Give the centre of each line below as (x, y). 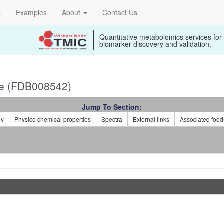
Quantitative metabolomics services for (161, 37)
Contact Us (120, 12)
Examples (31, 12)
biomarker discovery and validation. (155, 44)
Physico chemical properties (53, 119)
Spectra (112, 119)
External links (151, 119)
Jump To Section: (112, 107)
